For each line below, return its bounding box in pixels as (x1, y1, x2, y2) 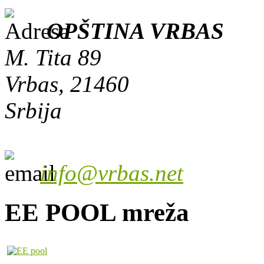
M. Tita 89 (5, 44, 101, 70)
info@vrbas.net (40, 160, 183, 186)
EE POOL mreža (5, 198, 189, 226)
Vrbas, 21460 (5, 71, 129, 97)
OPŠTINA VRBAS (47, 18, 224, 44)
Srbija (5, 97, 62, 123)
